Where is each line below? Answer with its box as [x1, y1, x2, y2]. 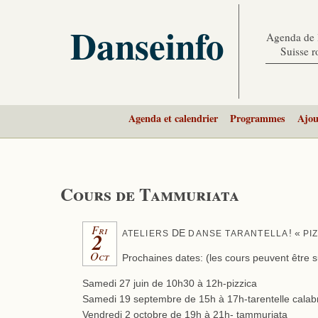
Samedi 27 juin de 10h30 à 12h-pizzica [82, 278, 257, 289]
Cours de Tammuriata [60, 181, 240, 208]
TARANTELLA [225, 228, 289, 238]
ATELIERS [121, 228, 170, 238]
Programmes [229, 111, 285, 126]
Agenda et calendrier [128, 111, 218, 126]
